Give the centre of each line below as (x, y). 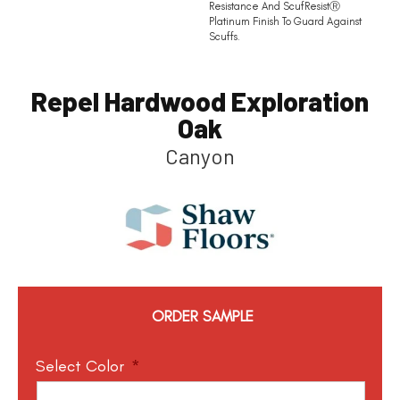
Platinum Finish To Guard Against (285, 22)
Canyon (200, 156)
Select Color (80, 366)
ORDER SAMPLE (203, 316)
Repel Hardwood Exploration (200, 101)
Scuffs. (225, 37)
